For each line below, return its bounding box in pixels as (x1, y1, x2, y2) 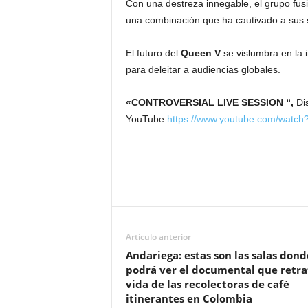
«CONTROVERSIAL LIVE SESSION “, (125, 97, 296, 109)
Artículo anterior (125, 231, 191, 243)
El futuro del (125, 47, 181, 59)
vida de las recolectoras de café (125, 277, 289, 291)
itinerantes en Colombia (125, 291, 252, 306)
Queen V (180, 47, 221, 59)
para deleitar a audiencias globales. (125, 64, 280, 76)
